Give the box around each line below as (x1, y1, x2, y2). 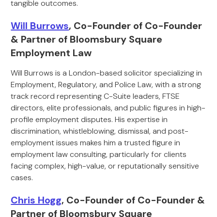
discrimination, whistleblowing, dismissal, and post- (11, 126, 189, 136)
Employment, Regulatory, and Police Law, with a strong (11, 79, 201, 90)
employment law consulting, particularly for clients (11, 149, 187, 159)
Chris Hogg (11, 194, 62, 206)
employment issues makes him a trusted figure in (11, 138, 181, 148)
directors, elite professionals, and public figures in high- (11, 103, 206, 113)
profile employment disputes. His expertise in (11, 114, 168, 124)
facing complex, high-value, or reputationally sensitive (11, 161, 200, 171)
